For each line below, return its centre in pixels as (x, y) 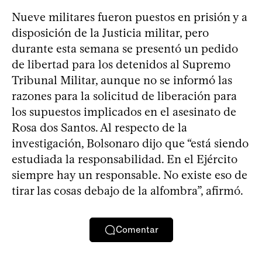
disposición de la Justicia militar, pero (110, 32)
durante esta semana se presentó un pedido (125, 48)
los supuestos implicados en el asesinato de (124, 111)
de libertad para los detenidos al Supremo (121, 64)
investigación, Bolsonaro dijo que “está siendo (130, 143)
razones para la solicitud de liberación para (124, 96)
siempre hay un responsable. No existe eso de (130, 175)
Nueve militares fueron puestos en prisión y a (130, 17)
